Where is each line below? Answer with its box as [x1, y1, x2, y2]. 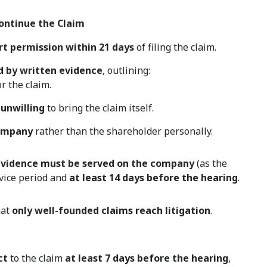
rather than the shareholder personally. [33, 125, 213, 138]
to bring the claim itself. [45, 101, 154, 115]
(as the [194, 157, 228, 170]
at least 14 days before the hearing [69, 171, 238, 185]
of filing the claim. [134, 41, 217, 54]
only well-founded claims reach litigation [12, 204, 211, 218]
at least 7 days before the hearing [65, 252, 229, 265]
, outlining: [103, 64, 151, 77]
